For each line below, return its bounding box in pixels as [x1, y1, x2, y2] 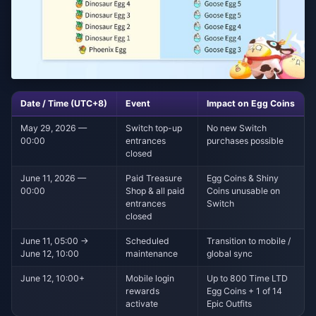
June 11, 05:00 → [20, 236, 90, 247]
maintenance [126, 248, 178, 260]
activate [126, 298, 159, 310]
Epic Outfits [207, 298, 253, 310]
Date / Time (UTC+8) [20, 98, 108, 109]
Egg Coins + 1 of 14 [207, 286, 283, 297]
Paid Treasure [126, 173, 183, 184]
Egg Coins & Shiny [207, 173, 279, 184]
